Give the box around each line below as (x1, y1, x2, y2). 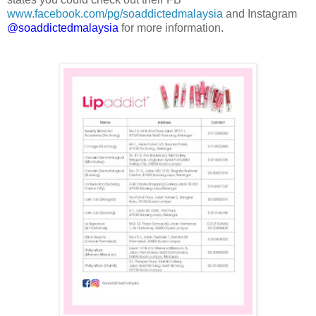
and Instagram (223, 7, 297, 20)
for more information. (119, 21, 224, 34)
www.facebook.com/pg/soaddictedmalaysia (7, 7, 223, 20)
